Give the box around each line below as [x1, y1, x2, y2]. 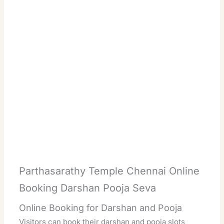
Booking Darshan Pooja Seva [19, 182, 156, 194]
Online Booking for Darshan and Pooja [19, 202, 182, 213]
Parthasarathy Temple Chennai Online [19, 165, 200, 177]
